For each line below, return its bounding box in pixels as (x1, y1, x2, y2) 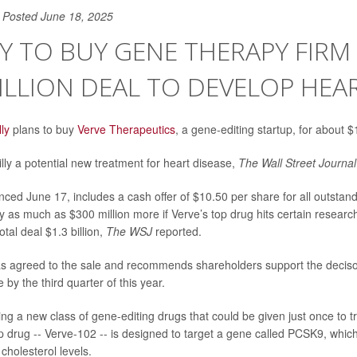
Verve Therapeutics (76, 121, 175, 138)
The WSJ (105, 223, 155, 240)
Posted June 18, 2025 (2, 8, 113, 25)
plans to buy (9, 121, 77, 138)
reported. (155, 223, 202, 240)
